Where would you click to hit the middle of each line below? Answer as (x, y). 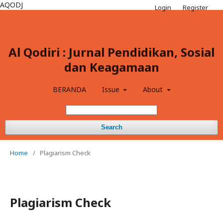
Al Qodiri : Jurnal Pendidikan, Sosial (111, 52)
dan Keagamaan (111, 67)
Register (195, 7)
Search (111, 127)
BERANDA (69, 89)
